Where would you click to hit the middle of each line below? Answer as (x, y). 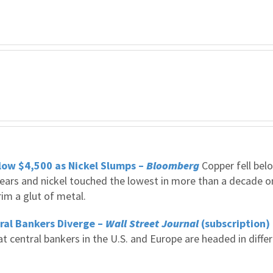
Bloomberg (173, 165)
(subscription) (236, 223)
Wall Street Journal (153, 223)
